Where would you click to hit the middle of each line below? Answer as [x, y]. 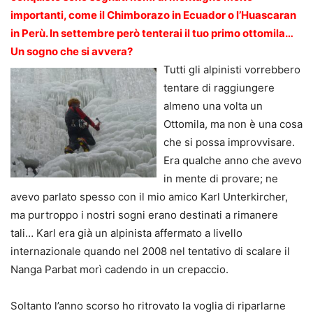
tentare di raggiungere [219, 88]
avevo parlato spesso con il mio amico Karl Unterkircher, [149, 197]
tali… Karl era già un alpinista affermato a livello [126, 233]
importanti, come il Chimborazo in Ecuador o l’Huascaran [153, 15]
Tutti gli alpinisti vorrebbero [232, 70]
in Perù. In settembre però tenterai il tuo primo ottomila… [152, 34]
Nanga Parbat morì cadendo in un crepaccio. [119, 270]
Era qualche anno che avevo [233, 161]
